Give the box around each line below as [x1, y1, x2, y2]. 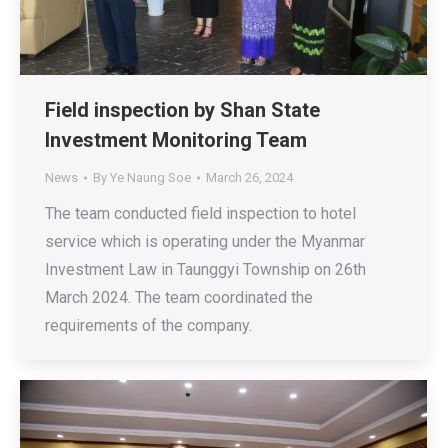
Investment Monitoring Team [45, 128, 307, 153]
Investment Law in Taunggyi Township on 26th [45, 260, 366, 280]
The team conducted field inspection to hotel [45, 204, 356, 224]
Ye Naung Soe [110, 170, 191, 186]
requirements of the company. [45, 316, 252, 336]
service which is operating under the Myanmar [45, 232, 365, 252]
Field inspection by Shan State [45, 98, 320, 123]
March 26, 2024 [206, 170, 293, 186]
